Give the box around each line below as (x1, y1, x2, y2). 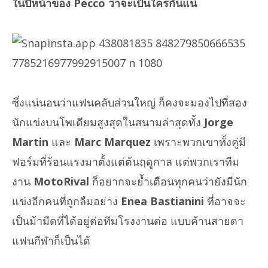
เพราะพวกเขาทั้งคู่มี (151, 135, 246, 150)
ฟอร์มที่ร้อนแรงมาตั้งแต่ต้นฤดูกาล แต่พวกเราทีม (12, 154, 239, 169)
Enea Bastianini (121, 194, 204, 209)
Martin (12, 135, 48, 150)
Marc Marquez (74, 135, 151, 150)
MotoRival (33, 174, 89, 189)
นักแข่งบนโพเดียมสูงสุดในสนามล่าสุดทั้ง (12, 115, 204, 130)
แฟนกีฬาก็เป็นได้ (12, 233, 90, 248)
